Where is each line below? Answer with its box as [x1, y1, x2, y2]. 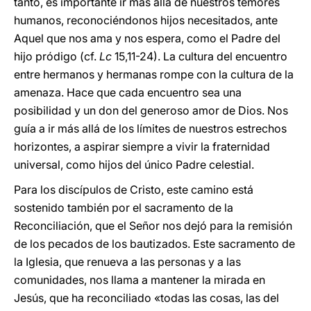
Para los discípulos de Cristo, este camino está [14, 183, 253, 196]
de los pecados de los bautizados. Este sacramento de [14, 237, 295, 251]
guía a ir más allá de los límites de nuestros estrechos [14, 121, 287, 135]
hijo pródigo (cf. [14, 49, 99, 63]
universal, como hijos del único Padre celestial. [14, 158, 254, 171]
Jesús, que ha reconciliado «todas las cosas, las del [14, 291, 279, 305]
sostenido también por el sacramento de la [14, 201, 233, 215]
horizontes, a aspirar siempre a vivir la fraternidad [14, 140, 270, 153]
